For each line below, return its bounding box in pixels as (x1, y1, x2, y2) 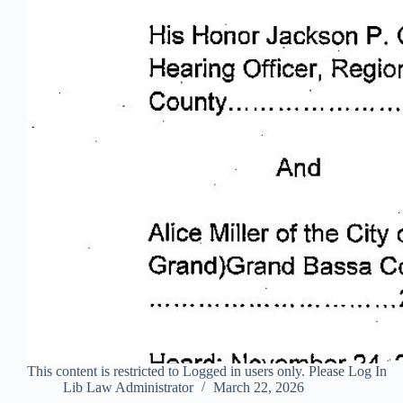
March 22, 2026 (213, 380, 304, 396)
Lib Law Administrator (63, 380, 193, 396)
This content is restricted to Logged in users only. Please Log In (27, 363, 387, 380)
